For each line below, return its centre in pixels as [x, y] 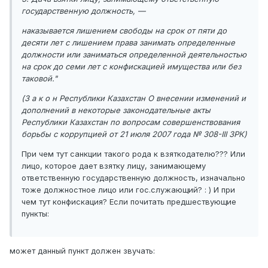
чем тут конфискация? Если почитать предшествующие [129, 201]
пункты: [35, 213]
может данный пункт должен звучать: [82, 250]
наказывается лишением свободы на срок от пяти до [124, 30]
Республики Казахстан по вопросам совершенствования [131, 122]
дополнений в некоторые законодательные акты [116, 110]
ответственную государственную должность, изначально [133, 177]
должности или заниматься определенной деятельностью [134, 54]
